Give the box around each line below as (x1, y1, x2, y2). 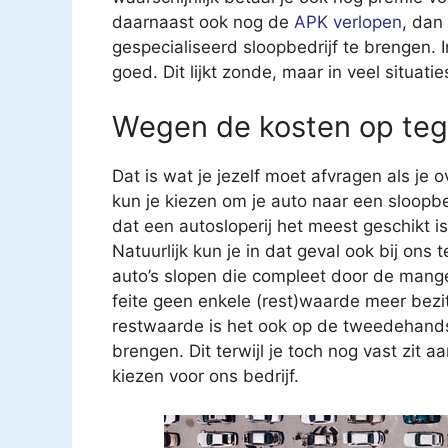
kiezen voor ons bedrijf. (112, 366, 299, 387)
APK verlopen (294, 11, 402, 32)
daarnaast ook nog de (112, 11, 294, 32)
